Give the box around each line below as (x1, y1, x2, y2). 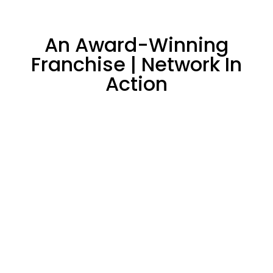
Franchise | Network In (31, 50, 242, 78)
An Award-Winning (44, 30, 229, 58)
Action (105, 69, 168, 97)
